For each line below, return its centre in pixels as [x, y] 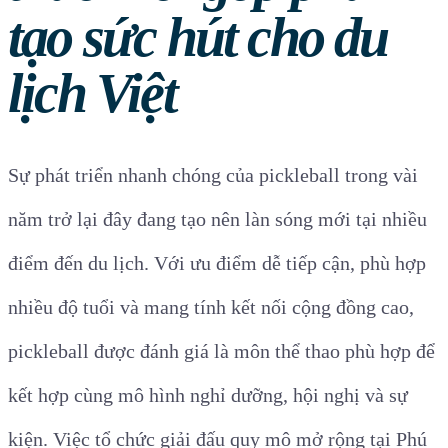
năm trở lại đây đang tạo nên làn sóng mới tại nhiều [217, 219]
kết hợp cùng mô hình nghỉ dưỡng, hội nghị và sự [208, 395]
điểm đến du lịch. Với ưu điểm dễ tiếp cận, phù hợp [217, 263]
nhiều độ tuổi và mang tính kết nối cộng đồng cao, [211, 307]
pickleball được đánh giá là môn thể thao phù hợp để [221, 351]
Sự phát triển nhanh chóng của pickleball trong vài [213, 175]
